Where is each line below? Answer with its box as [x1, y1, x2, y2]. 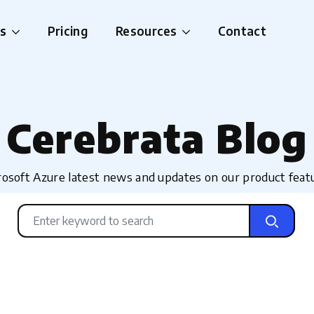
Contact [217, 23, 267, 39]
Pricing [47, 23, 88, 39]
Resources [115, 23, 177, 39]
